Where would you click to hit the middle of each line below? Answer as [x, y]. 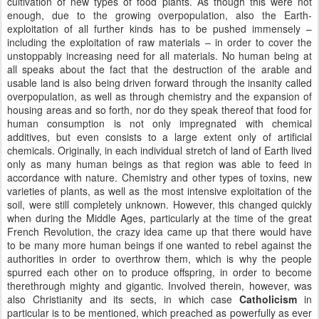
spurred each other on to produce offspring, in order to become [159, 272]
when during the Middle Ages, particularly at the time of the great [159, 218]
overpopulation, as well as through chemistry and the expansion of [159, 96]
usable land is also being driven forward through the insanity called [159, 83]
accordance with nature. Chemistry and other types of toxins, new [159, 177]
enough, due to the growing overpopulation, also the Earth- [159, 15]
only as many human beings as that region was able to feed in [159, 164]
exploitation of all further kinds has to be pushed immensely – [159, 28]
